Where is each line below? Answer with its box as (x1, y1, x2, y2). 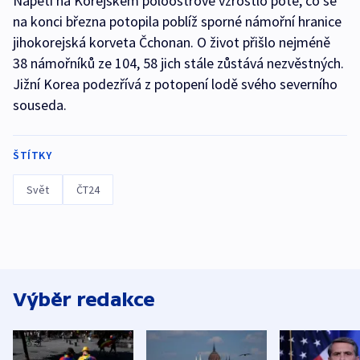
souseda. (13, 96, 67, 115)
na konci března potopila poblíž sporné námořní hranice (13, 12, 342, 31)
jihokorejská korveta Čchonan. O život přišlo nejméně (13, 33, 330, 52)
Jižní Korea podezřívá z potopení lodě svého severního (13, 75, 337, 94)
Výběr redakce (13, 288, 155, 311)
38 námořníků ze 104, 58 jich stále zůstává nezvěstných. (13, 54, 344, 73)
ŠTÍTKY (13, 148, 51, 163)
